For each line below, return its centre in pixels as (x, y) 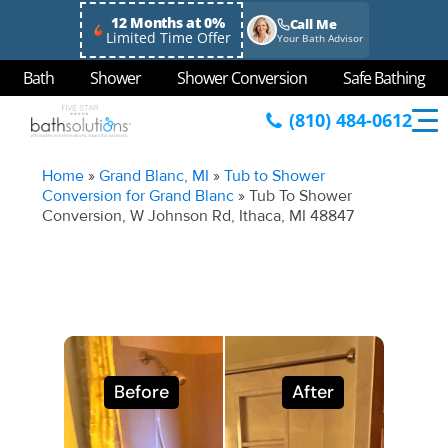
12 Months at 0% (168, 22)
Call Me (313, 23)
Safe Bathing (384, 77)
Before (141, 392)
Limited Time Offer (168, 37)
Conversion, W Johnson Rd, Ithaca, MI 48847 (198, 216)
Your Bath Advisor (319, 37)
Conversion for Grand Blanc (138, 196)
